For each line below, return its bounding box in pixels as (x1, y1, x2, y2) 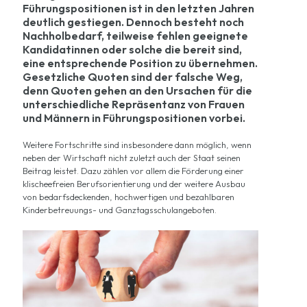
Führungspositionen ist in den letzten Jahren (23, 1, 254, 15)
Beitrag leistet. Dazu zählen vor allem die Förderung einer (23, 165, 244, 176)
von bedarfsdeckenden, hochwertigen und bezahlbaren (23, 191, 234, 202)
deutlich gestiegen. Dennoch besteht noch (23, 15, 244, 29)
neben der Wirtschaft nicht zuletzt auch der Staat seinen (23, 152, 241, 163)
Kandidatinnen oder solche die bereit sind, (23, 42, 242, 56)
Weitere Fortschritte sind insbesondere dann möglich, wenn (23, 139, 251, 150)
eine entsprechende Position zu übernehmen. (23, 56, 258, 70)
